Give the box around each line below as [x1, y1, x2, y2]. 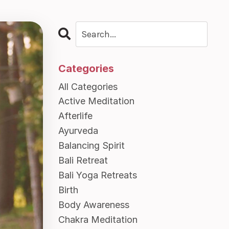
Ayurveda [58, 125, 98, 136]
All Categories [58, 81, 118, 93]
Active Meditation [58, 96, 134, 107]
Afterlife [58, 110, 93, 122]
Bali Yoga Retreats [58, 170, 137, 181]
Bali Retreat [58, 155, 108, 166]
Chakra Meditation [58, 214, 138, 225]
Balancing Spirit [58, 140, 125, 151]
